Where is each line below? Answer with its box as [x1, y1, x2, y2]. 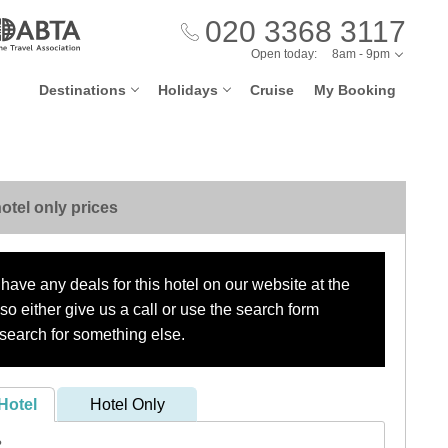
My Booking [314, 82, 396, 98]
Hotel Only [89, 395, 165, 413]
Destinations [39, 82, 126, 98]
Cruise [250, 82, 294, 98]
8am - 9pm [332, 47, 390, 61]
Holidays [158, 82, 218, 98]
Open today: [251, 47, 317, 61]
